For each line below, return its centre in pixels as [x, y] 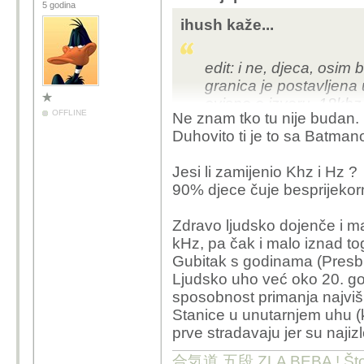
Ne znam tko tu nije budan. [266, 118]
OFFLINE [69, 113]
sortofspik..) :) [251, 139]
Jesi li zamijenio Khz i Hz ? [265, 172]
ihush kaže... [227, 25]
